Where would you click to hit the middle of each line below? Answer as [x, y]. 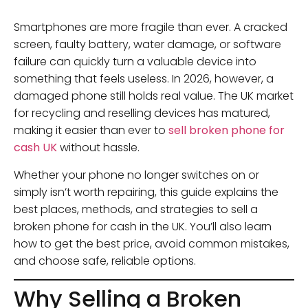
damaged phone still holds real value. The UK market [154, 96]
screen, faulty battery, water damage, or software [147, 45]
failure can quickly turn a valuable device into [135, 62]
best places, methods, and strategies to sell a [136, 209]
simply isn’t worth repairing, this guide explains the [146, 192]
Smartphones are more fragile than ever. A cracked [151, 27]
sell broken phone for [227, 131]
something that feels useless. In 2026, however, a [144, 79]
